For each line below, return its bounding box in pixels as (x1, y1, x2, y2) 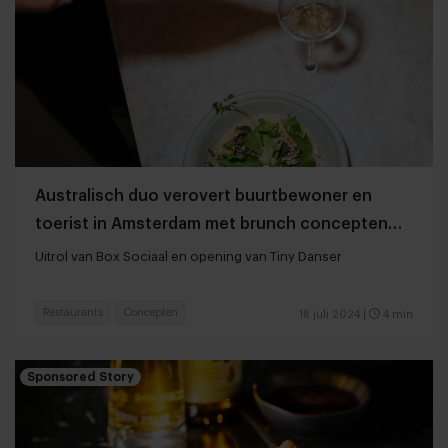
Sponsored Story (27, 371, 134, 384)
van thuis (35, 244, 107, 261)
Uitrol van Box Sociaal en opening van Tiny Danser (96, 250, 342, 264)
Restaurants (43, 307, 103, 319)
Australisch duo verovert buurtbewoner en (35, 188, 372, 205)
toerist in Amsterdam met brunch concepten (35, 216, 388, 233)
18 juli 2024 (299, 309, 360, 321)
